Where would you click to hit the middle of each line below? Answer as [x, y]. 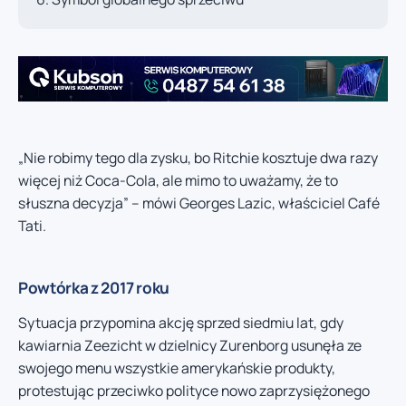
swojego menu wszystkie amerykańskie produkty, [177, 367]
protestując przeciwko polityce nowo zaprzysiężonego [194, 390]
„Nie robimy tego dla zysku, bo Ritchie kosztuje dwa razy [198, 157]
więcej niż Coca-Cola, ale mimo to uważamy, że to [178, 180]
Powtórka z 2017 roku [94, 287]
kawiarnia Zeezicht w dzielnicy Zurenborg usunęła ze [190, 345]
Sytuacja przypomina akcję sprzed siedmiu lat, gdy [181, 322]
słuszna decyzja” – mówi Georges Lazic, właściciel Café [199, 203]
